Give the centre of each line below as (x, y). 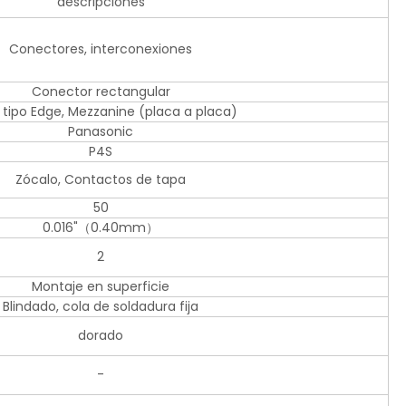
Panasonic (101, 132)
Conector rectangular (101, 92)
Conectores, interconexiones (101, 49)
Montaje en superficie (101, 287)
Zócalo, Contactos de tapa (101, 180)
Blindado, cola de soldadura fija (101, 307)
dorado (101, 336)
